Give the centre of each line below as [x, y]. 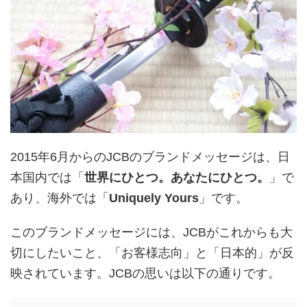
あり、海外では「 [60, 198]
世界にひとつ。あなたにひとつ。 [177, 178]
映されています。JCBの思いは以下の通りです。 [145, 274]
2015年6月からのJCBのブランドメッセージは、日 [150, 157]
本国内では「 [47, 178]
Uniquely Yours [154, 198]
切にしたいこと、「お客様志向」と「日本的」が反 [152, 253]
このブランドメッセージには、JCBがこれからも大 [151, 233]
